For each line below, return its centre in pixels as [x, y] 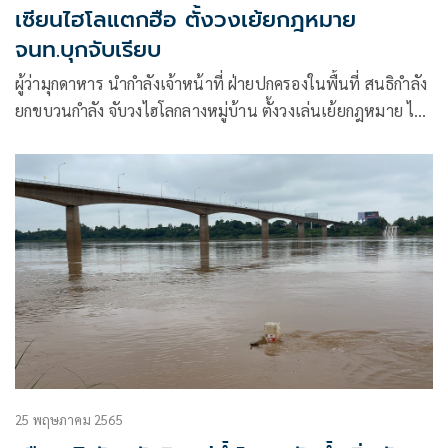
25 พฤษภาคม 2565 [69, 419]
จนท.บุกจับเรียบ [88, 49]
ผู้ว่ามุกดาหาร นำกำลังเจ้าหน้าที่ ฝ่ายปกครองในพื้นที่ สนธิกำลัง [190, 83]
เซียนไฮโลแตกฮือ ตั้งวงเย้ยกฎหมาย [185, 19]
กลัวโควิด [45, 137]
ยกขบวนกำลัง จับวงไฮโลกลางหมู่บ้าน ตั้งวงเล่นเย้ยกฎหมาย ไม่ [220, 110]
